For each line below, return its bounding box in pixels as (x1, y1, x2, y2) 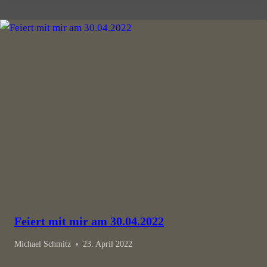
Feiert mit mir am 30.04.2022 (14, 214, 164, 228)
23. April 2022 (83, 240, 132, 249)
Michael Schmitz (14, 240, 71, 249)
